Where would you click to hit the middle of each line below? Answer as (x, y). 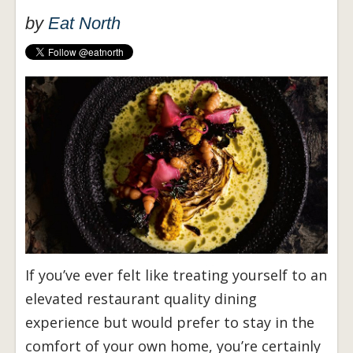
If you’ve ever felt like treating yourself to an (176, 275)
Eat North (84, 24)
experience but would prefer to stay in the (170, 323)
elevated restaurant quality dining (141, 299)
